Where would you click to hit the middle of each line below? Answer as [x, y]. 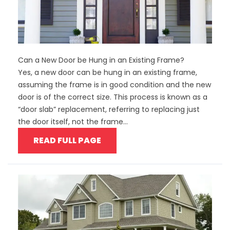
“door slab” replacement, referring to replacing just [109, 109]
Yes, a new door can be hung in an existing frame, [108, 72]
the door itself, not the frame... [73, 121]
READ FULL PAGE [67, 140]
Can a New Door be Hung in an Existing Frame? [101, 60]
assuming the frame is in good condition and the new [114, 84]
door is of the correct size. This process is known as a [113, 97]
